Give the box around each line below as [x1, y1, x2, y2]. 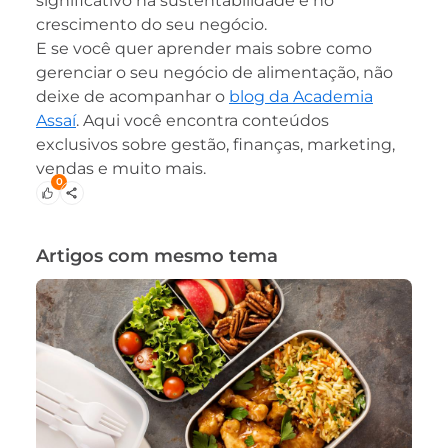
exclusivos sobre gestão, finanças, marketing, [36, 135, 395, 155]
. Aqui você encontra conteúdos [76, 111, 329, 131]
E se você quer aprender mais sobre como [36, 39, 372, 59]
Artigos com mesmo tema [36, 245, 278, 268]
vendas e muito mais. [36, 159, 206, 179]
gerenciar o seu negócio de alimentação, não [36, 63, 393, 83]
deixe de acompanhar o [36, 87, 229, 107]
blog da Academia [229, 87, 373, 107]
